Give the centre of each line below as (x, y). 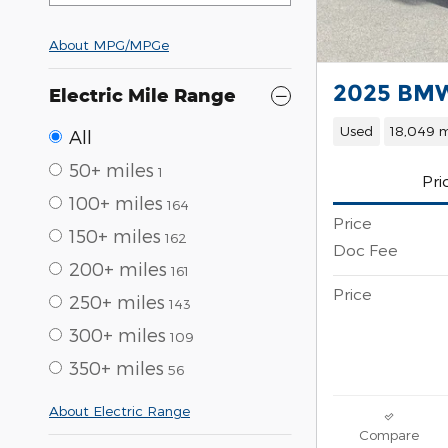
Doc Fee (365, 250)
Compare (388, 435)
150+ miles (115, 236)
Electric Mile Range (142, 95)
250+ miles (117, 302)
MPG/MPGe (131, 45)
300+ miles (117, 335)
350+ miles (116, 368)
